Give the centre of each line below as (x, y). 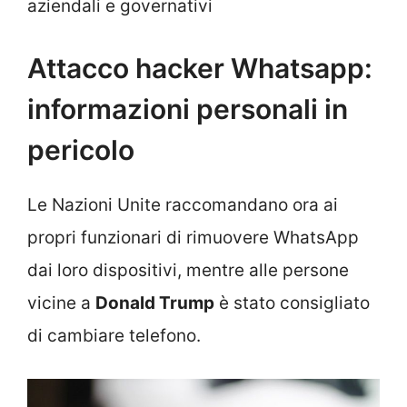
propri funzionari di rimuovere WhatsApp (193, 238)
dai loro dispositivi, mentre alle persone (188, 271)
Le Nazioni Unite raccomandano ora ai (183, 205)
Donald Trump (155, 303)
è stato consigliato (292, 303)
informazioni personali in (188, 109)
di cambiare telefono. (114, 336)
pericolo (81, 150)
